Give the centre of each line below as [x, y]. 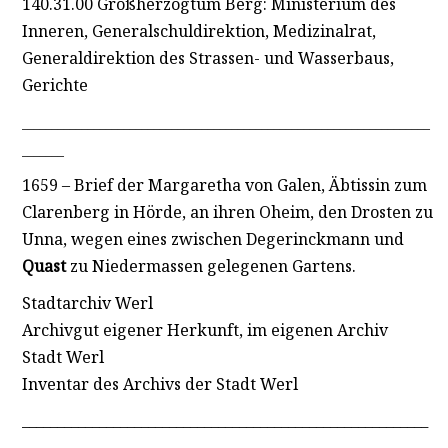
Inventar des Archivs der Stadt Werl [159, 383]
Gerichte [54, 84]
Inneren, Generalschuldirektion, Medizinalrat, [198, 30]
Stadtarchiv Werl [87, 302]
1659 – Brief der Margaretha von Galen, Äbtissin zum [224, 185]
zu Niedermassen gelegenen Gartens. [210, 266]
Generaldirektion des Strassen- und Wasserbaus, [207, 57]
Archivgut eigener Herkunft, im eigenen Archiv [204, 329]
